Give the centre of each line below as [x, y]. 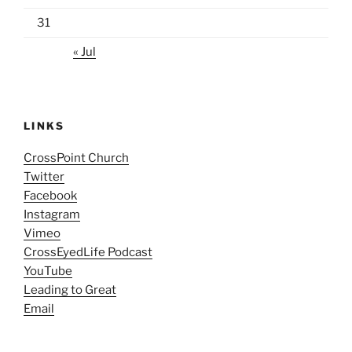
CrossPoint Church [76, 158]
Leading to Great [70, 290]
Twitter [44, 176]
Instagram [52, 214]
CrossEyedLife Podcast [88, 252]
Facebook [50, 195]
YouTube [48, 271]
